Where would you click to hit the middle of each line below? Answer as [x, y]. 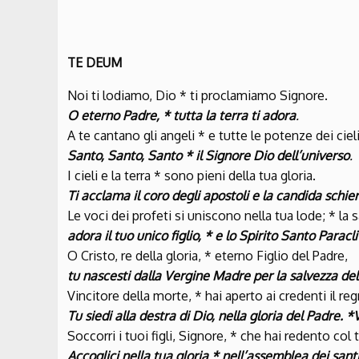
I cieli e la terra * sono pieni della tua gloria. [192, 176]
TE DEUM [95, 63]
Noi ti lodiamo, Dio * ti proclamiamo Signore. [198, 96]
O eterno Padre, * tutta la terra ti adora [182, 116]
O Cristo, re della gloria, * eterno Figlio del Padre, [208, 256]
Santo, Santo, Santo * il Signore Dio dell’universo [208, 156]
